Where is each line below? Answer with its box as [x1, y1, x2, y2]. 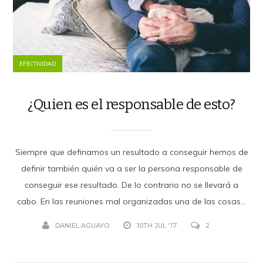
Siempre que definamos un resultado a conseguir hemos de [15, 146, 248, 157]
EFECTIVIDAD [19, 60, 56, 67]
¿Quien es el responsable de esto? [28, 96, 235, 113]
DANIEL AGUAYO [55, 221, 109, 230]
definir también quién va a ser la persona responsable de [21, 163, 242, 174]
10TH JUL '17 [136, 221, 177, 230]
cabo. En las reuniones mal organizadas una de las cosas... [17, 195, 246, 207]
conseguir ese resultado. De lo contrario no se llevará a [25, 179, 238, 190]
